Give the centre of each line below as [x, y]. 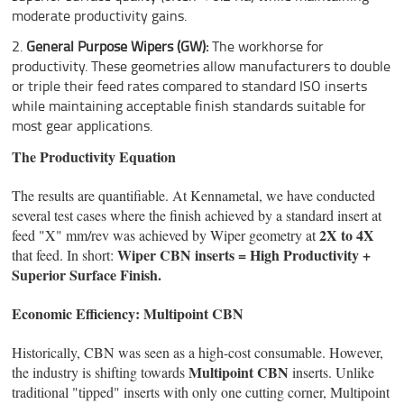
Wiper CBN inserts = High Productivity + [244, 255]
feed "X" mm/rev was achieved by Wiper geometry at [166, 235]
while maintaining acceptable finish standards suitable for [189, 106]
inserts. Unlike [332, 372]
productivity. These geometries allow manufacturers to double [202, 66]
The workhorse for [266, 46]
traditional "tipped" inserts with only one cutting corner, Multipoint [201, 392]
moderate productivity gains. [100, 15]
